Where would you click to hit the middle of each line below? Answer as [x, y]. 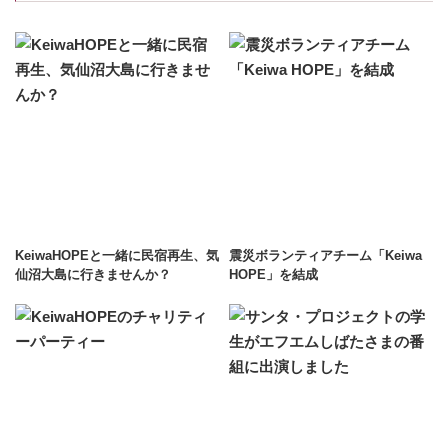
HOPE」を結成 [273, 274]
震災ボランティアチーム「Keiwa [325, 255]
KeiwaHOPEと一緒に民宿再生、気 [117, 255]
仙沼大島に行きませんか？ [93, 274]
